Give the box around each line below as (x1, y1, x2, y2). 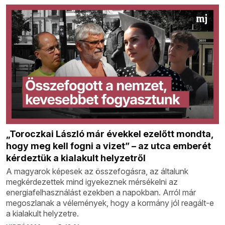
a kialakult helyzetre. (6, 208, 79, 219)
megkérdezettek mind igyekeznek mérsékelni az (6, 177, 178, 187)
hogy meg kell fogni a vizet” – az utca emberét (6, 141, 211, 152)
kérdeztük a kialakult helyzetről (6, 153, 146, 164)
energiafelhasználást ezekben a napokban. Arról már (6, 187, 196, 198)
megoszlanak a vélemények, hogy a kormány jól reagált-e (6, 198, 214, 208)
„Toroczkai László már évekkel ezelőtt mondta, (6, 129, 213, 140)
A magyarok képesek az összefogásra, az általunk (6, 166, 188, 177)
